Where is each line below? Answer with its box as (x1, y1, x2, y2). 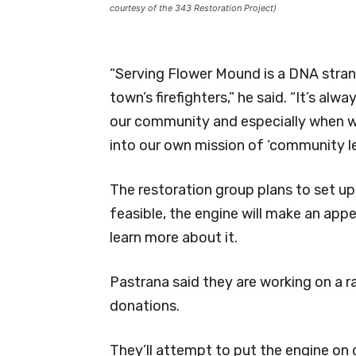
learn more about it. (110, 228, 238, 246)
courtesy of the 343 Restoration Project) (110, 2, 277, 14)
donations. (110, 296, 180, 315)
